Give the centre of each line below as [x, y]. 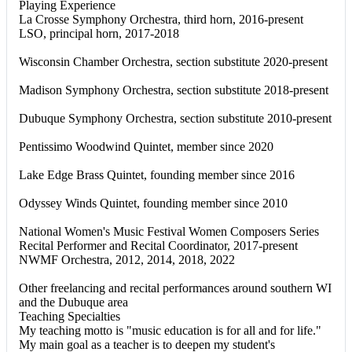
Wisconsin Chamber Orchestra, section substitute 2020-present [173, 61]
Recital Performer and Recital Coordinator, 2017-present [158, 245]
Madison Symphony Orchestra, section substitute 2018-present [174, 90]
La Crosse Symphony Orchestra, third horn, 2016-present [161, 19]
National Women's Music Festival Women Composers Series [169, 231]
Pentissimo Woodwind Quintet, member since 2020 [146, 146]
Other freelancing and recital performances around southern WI [175, 288]
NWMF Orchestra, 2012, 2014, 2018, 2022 [127, 259]
